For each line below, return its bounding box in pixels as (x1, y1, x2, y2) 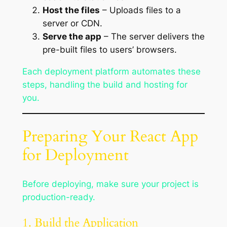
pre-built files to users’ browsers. (42, 45, 177, 55)
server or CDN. (42, 18, 102, 29)
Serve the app (42, 31, 101, 42)
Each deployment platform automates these (22, 66, 201, 77)
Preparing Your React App (22, 125, 199, 147)
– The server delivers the (101, 31, 205, 42)
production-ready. (22, 192, 95, 203)
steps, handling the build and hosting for (22, 80, 187, 90)
